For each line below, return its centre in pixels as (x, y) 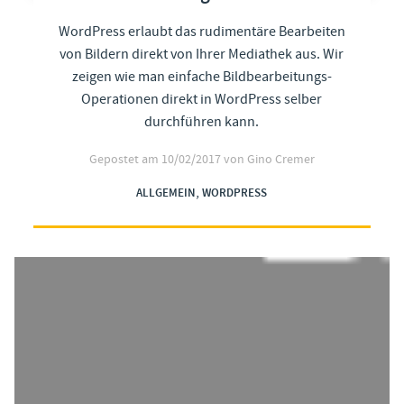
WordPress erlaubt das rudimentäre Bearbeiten (202, 31)
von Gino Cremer (269, 159)
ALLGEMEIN (166, 193)
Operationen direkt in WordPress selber (202, 99)
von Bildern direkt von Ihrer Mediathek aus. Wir (202, 54)
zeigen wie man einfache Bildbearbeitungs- (202, 76)
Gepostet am (125, 159)
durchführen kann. (202, 121)
